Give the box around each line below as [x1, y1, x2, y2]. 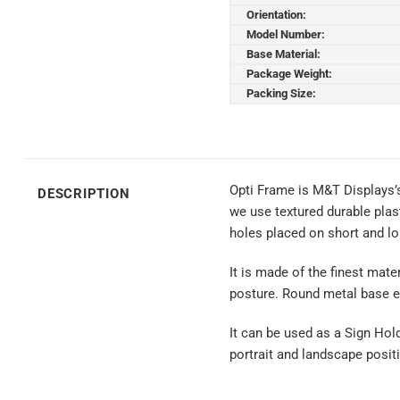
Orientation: [246, 7, 306, 21]
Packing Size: [246, 86, 316, 100]
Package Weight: [246, 66, 332, 80]
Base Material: [246, 46, 321, 61]
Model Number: [246, 27, 325, 41]
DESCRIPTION [37, 186, 130, 203]
